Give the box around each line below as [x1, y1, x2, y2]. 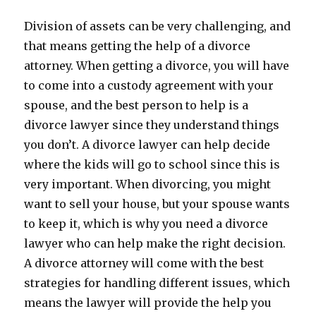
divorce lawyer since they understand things [24, 118, 280, 132]
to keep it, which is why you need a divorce [24, 217, 269, 231]
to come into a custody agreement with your [24, 78, 274, 92]
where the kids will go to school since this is [24, 157, 281, 171]
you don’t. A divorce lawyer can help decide [24, 138, 271, 152]
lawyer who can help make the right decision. [24, 236, 286, 250]
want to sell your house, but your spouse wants [24, 197, 291, 211]
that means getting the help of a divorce [24, 39, 251, 53]
